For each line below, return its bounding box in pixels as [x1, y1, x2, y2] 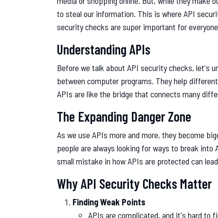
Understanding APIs [57, 40, 150, 57]
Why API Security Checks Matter [57, 175, 212, 192]
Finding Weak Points [73, 196, 145, 207]
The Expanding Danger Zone [57, 108, 191, 125]
